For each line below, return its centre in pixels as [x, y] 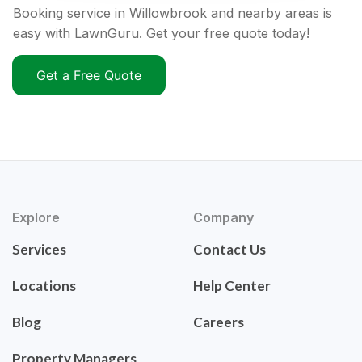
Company [223, 218]
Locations [44, 286]
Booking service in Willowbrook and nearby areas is [173, 13]
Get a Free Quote [89, 76]
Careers [219, 322]
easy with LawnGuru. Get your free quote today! [161, 34]
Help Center [232, 286]
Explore [36, 218]
